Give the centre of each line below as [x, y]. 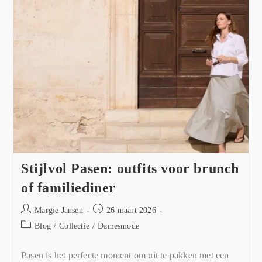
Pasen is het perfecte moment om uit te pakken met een [125, 256]
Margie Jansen [59, 211]
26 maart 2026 [131, 211]
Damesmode [118, 226]
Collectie [74, 226]
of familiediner [68, 188]
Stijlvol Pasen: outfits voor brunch [130, 169]
